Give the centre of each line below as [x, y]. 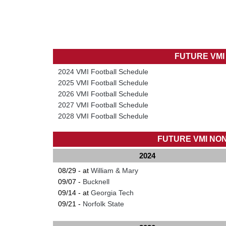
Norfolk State [103, 204]
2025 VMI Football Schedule [103, 82]
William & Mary [114, 170]
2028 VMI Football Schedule [103, 116]
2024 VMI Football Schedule [103, 71]
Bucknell [96, 181]
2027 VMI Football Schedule [103, 105]
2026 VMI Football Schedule [103, 94]
